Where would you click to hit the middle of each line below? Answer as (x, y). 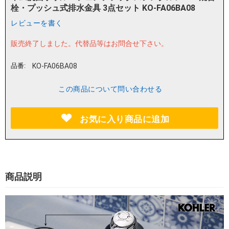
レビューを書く (37, 23)
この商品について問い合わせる (110, 89)
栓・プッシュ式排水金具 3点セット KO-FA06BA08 (103, 8)
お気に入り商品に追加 (125, 119)
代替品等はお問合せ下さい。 (122, 44)
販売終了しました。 (43, 44)
